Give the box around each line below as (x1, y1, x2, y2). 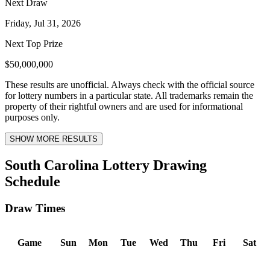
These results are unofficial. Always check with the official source (5, 79, 254, 90)
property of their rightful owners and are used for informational (5, 101, 243, 111)
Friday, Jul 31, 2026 (5, 17, 81, 28)
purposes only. (5, 111, 60, 122)
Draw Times (5, 201, 65, 215)
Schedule (5, 173, 60, 189)
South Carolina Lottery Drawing (5, 157, 207, 173)
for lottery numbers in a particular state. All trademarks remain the (5, 90, 253, 101)
